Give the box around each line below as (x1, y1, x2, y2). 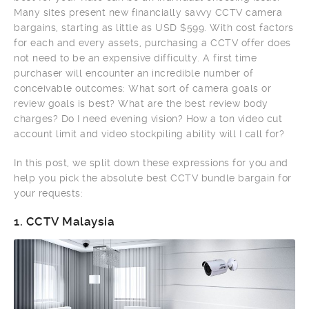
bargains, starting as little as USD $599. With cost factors (14, 21, 294, 33)
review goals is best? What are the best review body (14, 97, 268, 109)
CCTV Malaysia (26, 214, 114, 228)
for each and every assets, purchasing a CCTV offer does (14, 37, 291, 48)
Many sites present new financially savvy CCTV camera (14, 6, 282, 18)
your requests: (14, 187, 83, 199)
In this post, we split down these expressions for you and (14, 157, 288, 168)
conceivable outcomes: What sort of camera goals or (14, 82, 271, 94)
